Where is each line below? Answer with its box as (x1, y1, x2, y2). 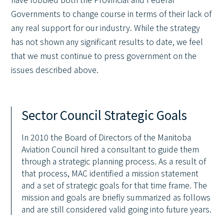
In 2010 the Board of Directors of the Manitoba (21, 131, 191, 143)
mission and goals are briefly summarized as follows (21, 191, 211, 203)
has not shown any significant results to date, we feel (11, 35, 203, 47)
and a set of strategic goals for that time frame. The (21, 179, 207, 191)
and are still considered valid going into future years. (21, 203, 212, 215)
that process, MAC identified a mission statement (21, 167, 199, 179)
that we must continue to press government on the (11, 49, 197, 61)
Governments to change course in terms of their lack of (11, 7, 212, 19)
